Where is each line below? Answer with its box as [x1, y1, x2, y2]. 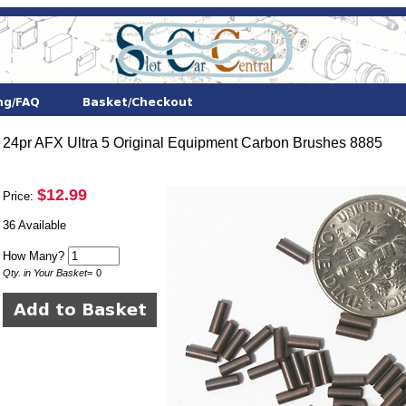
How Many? [2, 249, 68, 263]
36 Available [2, 218, 66, 232]
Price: [2, 189, 37, 203]
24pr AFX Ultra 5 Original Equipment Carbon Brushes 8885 [2, 135, 382, 150]
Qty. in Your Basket [2, 267, 87, 278]
